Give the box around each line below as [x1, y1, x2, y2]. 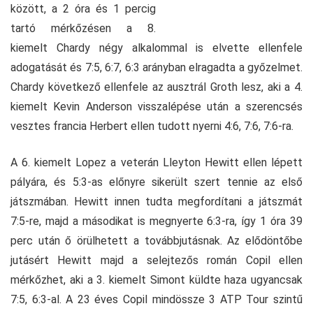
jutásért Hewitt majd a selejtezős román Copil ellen [10, 254, 303, 267]
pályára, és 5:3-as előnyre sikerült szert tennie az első [10, 175, 303, 189]
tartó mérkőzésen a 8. [10, 22, 156, 35]
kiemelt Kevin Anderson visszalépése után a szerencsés [10, 100, 303, 113]
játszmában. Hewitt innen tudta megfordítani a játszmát [10, 195, 303, 208]
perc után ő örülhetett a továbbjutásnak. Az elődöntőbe [10, 234, 303, 247]
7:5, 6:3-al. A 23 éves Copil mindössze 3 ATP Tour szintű [10, 293, 303, 306]
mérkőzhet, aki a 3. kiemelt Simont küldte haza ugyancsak [10, 273, 303, 286]
